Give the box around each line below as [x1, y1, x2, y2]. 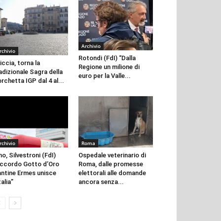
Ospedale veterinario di [78, 151, 146, 159]
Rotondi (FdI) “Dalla [78, 54, 136, 62]
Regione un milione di [78, 63, 140, 71]
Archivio [81, 42, 101, 50]
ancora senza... [78, 178, 124, 185]
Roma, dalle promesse [78, 160, 143, 168]
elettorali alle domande [78, 169, 146, 177]
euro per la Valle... [78, 72, 131, 80]
